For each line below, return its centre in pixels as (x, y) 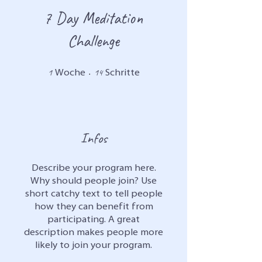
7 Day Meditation (94, 18)
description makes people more (94, 233)
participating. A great (94, 220)
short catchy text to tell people (94, 194)
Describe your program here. (94, 168)
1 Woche (97, 69)
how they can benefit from (94, 207)
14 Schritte (154, 69)
